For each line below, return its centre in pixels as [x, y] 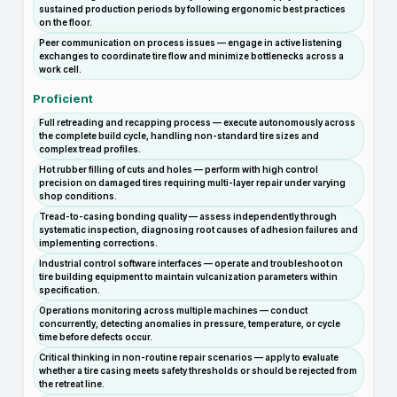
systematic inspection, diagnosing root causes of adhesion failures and [198, 230]
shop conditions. [78, 196]
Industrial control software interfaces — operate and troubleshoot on [191, 263]
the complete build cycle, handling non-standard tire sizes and [179, 136]
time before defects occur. [96, 337]
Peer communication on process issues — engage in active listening [191, 43]
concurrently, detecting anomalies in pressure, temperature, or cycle [190, 323]
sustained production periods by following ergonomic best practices [192, 9]
